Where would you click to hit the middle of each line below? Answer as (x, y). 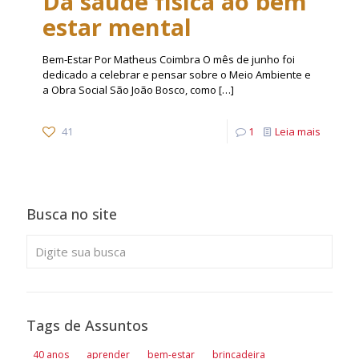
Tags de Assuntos (87, 326)
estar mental (117, 27)
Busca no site (72, 214)
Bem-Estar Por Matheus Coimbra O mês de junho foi (169, 60)
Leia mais (298, 132)
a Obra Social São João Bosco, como (129, 90)
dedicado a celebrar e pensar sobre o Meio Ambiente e (177, 75)
